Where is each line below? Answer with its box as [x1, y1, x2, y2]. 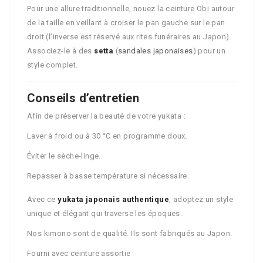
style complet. [27, 60, 78, 70]
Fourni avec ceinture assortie [27, 249, 131, 258]
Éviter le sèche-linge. [27, 151, 101, 161]
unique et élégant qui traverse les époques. [27, 209, 183, 218]
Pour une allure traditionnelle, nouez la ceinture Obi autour [27, 4, 234, 14]
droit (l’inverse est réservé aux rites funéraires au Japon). [27, 32, 231, 42]
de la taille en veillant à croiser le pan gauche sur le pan [27, 18, 225, 28]
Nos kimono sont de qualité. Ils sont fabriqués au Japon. [27, 229, 232, 238]
